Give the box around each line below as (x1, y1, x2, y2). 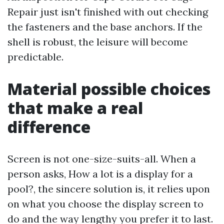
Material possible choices (7, 78, 210, 99)
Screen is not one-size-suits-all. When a (7, 152, 196, 165)
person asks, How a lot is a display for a (7, 167, 193, 180)
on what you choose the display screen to (7, 197, 203, 210)
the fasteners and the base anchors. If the (7, 20, 202, 33)
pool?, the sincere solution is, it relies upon (7, 182, 210, 195)
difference (7, 116, 90, 137)
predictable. (7, 50, 63, 63)
